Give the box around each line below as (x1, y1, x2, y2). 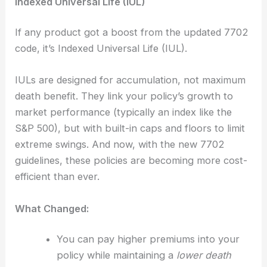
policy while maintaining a (56, 249, 176, 262)
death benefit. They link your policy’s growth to (15, 90, 234, 103)
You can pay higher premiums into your (56, 233, 240, 246)
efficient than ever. (15, 170, 100, 183)
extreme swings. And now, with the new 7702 (15, 138, 225, 151)
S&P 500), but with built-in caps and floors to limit (15, 122, 246, 135)
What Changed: (15, 202, 89, 215)
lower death (176, 249, 231, 262)
